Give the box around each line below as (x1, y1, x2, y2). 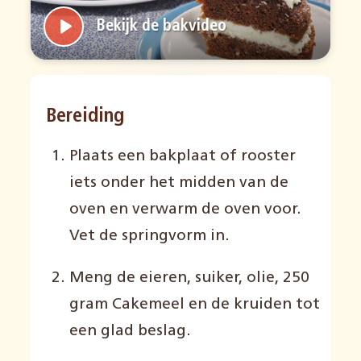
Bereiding (46, 107, 125, 127)
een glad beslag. (69, 324, 191, 340)
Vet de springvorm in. (69, 229, 230, 245)
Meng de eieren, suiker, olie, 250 (69, 271, 309, 287)
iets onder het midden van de (69, 176, 288, 192)
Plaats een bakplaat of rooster (69, 149, 296, 165)
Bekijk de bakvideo (97, 18, 227, 35)
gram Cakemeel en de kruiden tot (69, 297, 320, 313)
